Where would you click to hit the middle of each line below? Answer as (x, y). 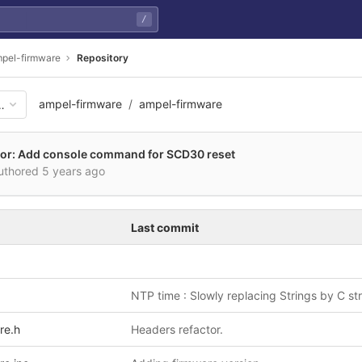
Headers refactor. (177, 329)
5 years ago (74, 171)
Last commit (165, 227)
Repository (103, 57)
